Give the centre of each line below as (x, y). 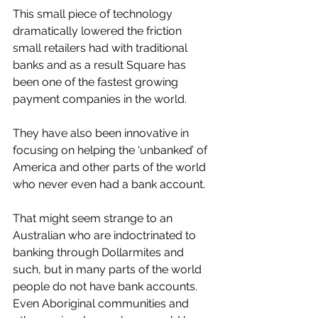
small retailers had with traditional (102, 48)
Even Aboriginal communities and (102, 303)
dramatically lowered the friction (99, 31)
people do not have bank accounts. (106, 286)
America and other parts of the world (111, 167)
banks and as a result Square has (101, 65)
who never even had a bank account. (110, 184)
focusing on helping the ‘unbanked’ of (111, 150)
